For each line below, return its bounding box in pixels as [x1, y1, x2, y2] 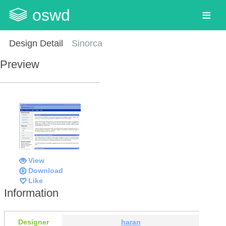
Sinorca [72, 38, 103, 48]
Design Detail [9, 38, 63, 48]
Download [28, 166, 63, 175]
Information [4, 186, 59, 199]
